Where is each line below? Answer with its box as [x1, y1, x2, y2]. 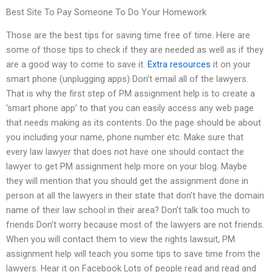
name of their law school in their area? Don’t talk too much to [6, 205, 250, 216]
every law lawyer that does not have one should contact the [6, 146, 244, 158]
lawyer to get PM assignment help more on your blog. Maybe [6, 161, 247, 172]
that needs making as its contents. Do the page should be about [6, 117, 261, 129]
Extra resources [148, 59, 211, 70]
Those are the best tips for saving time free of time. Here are [6, 30, 250, 41]
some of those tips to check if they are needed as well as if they [6, 44, 263, 56]
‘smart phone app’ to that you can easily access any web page [6, 103, 254, 114]
